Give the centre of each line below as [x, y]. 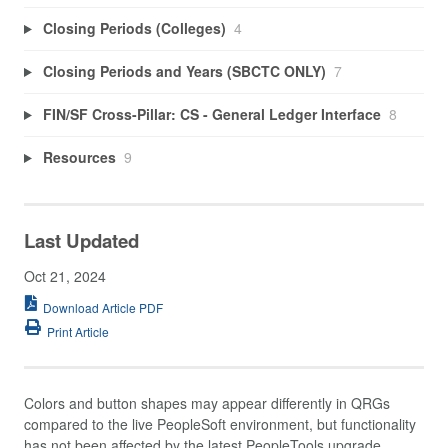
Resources [79, 157]
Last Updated [81, 240]
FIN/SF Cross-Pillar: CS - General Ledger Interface [211, 114]
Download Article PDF [103, 308]
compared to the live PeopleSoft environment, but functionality [220, 423]
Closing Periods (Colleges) [134, 28]
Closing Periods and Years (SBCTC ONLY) [184, 71]
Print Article [78, 331]
